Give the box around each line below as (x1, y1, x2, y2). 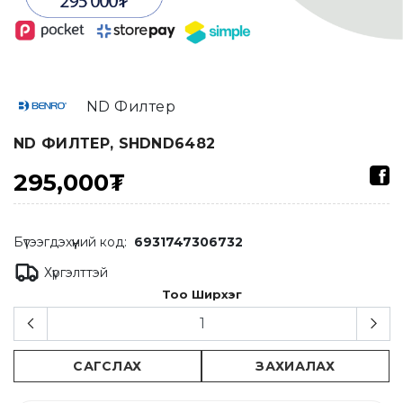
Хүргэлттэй (44, 264, 108, 281)
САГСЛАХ (73, 358, 142, 374)
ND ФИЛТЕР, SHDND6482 (13, 135, 216, 152)
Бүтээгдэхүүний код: (13, 234, 127, 250)
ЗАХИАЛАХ (255, 358, 336, 374)
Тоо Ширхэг (161, 287, 242, 301)
